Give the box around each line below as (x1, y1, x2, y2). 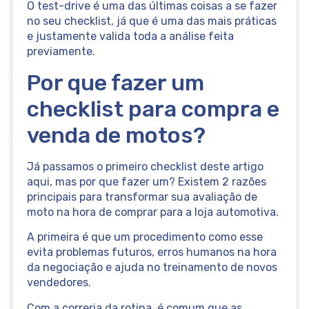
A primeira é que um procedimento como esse (26, 230, 263, 244)
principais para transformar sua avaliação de (26, 190, 257, 203)
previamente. (26, 45, 95, 59)
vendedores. (26, 276, 94, 290)
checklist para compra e (26, 95, 279, 122)
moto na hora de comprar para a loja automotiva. (26, 205, 279, 219)
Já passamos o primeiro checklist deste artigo (26, 159, 263, 173)
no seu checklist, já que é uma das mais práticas (26, 14, 277, 28)
